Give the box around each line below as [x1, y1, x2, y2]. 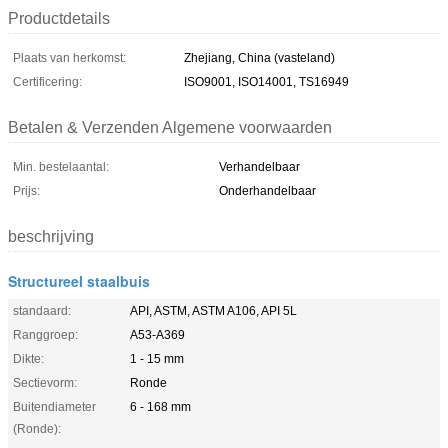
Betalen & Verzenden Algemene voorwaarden [8, 118, 332, 136]
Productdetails [8, 9, 110, 27]
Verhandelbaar [219, 159, 300, 174]
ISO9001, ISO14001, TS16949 [184, 74, 349, 89]
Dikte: [13, 351, 44, 366]
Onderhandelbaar [219, 183, 316, 198]
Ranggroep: [13, 327, 78, 342]
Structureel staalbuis [8, 270, 150, 291]
